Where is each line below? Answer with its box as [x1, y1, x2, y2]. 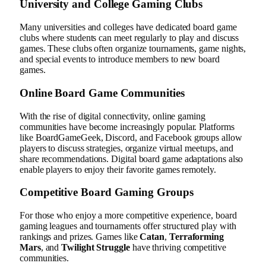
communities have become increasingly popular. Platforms [20, 121, 235, 132]
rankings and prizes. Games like [20, 232, 140, 242]
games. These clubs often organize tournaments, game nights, [20, 43, 246, 54]
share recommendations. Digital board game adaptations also [20, 153, 243, 164]
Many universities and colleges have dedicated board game [20, 22, 237, 33]
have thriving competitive [129, 242, 226, 253]
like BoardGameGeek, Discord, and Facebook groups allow [20, 132, 242, 142]
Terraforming [169, 232, 224, 242]
